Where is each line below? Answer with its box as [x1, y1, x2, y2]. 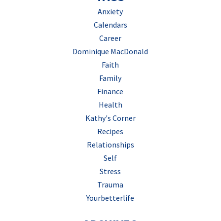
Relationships [86, 140, 134, 150]
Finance [97, 86, 124, 97]
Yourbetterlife [86, 193, 135, 203]
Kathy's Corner [85, 113, 136, 123]
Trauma [97, 180, 124, 190]
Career [99, 33, 122, 43]
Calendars [93, 20, 127, 30]
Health [98, 100, 122, 110]
